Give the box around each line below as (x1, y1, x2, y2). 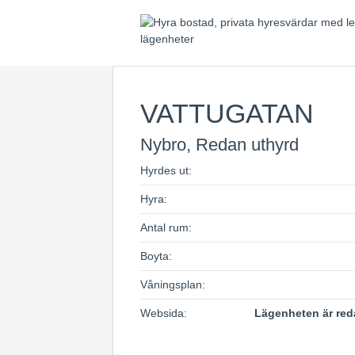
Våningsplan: (140, 278, 205, 291)
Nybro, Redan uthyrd (140, 135, 299, 155)
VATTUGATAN (140, 98, 314, 128)
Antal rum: (140, 221, 192, 234)
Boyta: (140, 250, 172, 262)
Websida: (140, 307, 187, 319)
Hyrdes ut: (140, 164, 192, 177)
